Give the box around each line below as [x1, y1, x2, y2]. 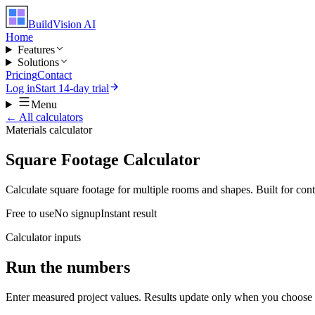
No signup [54, 207, 101, 219]
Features [17, 44, 55, 56]
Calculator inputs [6, 231, 81, 243]
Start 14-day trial [35, 82, 109, 94]
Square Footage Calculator [6, 150, 200, 169]
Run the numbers [6, 257, 130, 276]
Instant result [101, 207, 157, 219]
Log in [6, 82, 35, 94]
